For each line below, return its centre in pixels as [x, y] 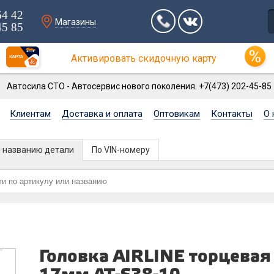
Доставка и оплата [102, 114]
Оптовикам [177, 114]
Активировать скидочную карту [144, 58]
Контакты [232, 114]
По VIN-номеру [121, 150]
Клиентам [30, 114]
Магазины [75, 22]
